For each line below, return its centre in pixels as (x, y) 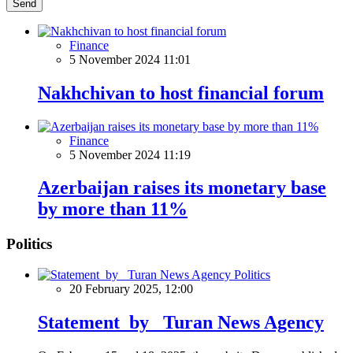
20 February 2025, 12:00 (131, 289)
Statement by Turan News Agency (181, 322)
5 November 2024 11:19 (130, 154)
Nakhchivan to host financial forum (181, 93)
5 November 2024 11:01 (130, 59)
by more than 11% (113, 209)
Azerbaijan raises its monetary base (182, 188)
